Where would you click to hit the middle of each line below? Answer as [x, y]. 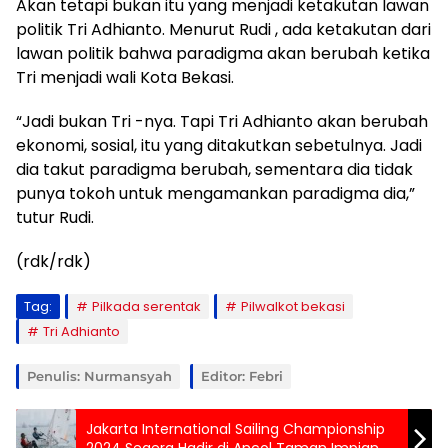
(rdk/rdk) [53, 261]
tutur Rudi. [55, 217]
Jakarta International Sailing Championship [235, 428]
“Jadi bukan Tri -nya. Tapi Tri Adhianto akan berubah [222, 121]
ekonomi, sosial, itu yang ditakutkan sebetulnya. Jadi [219, 145]
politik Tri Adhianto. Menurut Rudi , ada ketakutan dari [223, 29]
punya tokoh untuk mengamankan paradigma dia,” [215, 193]
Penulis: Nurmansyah [99, 375]
